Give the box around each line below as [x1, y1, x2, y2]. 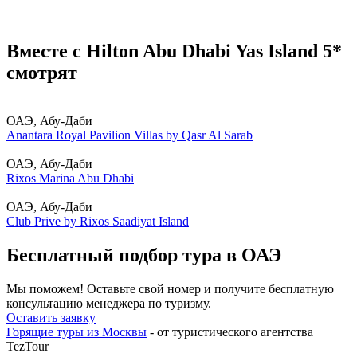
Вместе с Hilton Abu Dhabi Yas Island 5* [6, 41, 342, 62]
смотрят [6, 62, 77, 84]
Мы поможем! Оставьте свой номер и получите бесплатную [6, 281, 334, 296]
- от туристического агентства [147, 324, 313, 339]
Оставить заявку [6, 310, 96, 324]
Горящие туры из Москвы [6, 324, 147, 339]
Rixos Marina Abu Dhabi [6, 171, 134, 186]
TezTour [6, 339, 49, 353]
